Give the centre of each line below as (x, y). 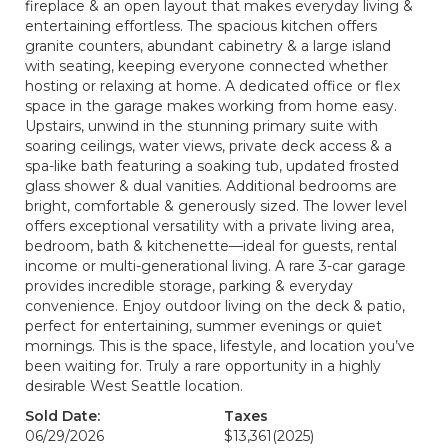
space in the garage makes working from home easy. (211, 106)
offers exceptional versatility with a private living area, (209, 226)
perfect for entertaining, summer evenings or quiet (203, 326)
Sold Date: (62, 416)
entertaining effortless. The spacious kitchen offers (201, 26)
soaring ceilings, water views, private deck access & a (208, 146)
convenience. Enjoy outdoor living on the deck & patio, (215, 306)
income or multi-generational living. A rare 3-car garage (215, 266)
